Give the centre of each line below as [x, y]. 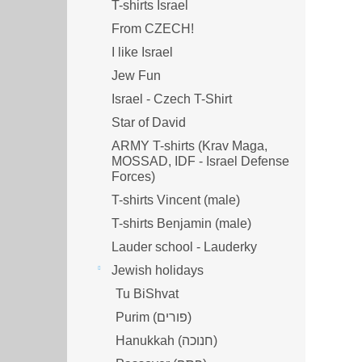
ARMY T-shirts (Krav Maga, [189, 145]
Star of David [149, 122]
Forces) [133, 176]
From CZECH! [153, 28]
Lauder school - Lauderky [184, 246]
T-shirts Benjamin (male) [181, 223]
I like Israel [142, 52]
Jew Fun [136, 75]
